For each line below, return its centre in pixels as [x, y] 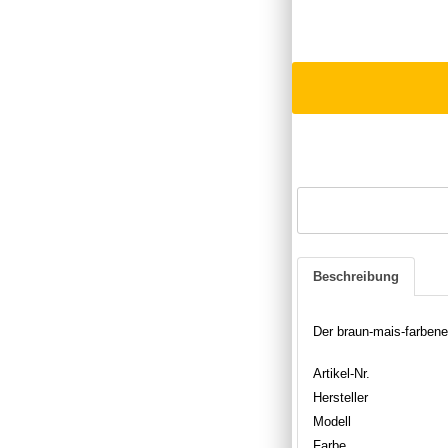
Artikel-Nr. [341, 373]
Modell [332, 421]
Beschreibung [356, 276]
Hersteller [340, 397]
